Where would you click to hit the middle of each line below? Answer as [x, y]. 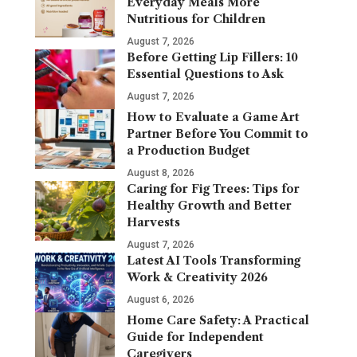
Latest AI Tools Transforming [213, 260]
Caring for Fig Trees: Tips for [213, 188]
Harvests [153, 222]
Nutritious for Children [196, 19]
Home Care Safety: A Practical [218, 320]
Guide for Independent [195, 337]
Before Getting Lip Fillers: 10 [212, 57]
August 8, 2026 [160, 173]
